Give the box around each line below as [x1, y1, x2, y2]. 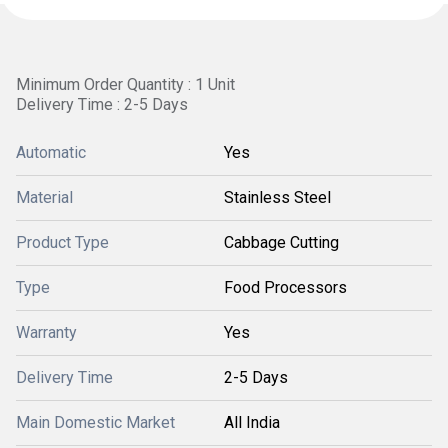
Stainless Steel [224, 188, 331, 207]
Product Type [16, 233, 109, 252]
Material [16, 188, 73, 207]
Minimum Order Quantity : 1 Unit [16, 75, 235, 94]
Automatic [16, 143, 86, 162]
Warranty [16, 323, 77, 342]
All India [224, 413, 280, 432]
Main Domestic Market [16, 413, 175, 432]
